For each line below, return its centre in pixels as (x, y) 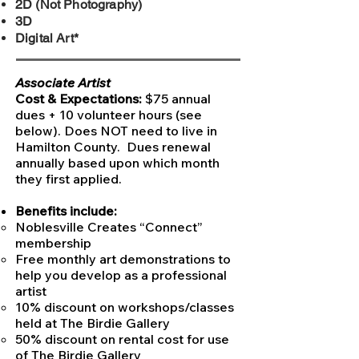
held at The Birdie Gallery (93, 323)
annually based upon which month (117, 163)
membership (53, 243)
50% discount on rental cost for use (122, 339)
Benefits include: (66, 211)
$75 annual (178, 99)
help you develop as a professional (121, 275)
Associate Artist (63, 83)
